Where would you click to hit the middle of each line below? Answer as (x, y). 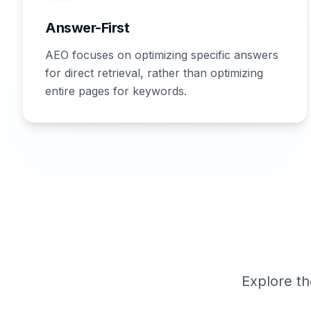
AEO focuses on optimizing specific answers (162, 55)
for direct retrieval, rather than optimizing (154, 73)
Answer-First (87, 28)
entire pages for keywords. (116, 91)
